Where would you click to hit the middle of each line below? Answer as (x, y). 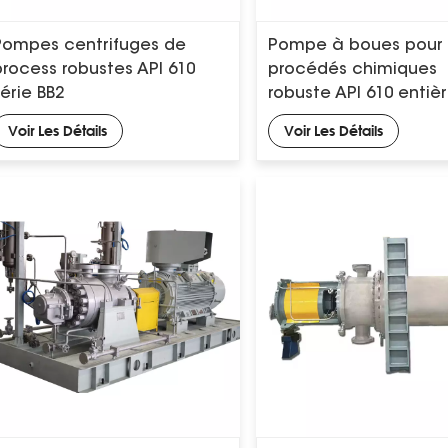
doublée (303, 118)
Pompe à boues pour (356, 46)
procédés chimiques (353, 70)
